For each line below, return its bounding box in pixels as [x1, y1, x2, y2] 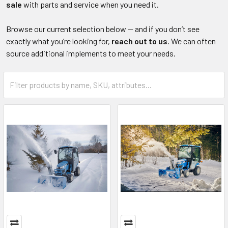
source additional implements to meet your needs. [6, 48, 176, 58]
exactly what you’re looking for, [6, 36, 111, 46]
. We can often [167, 36, 216, 46]
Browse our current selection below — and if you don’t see [6, 23, 199, 34]
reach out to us [111, 36, 167, 46]
